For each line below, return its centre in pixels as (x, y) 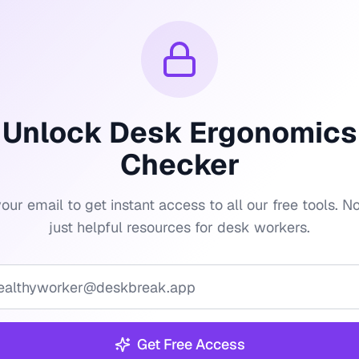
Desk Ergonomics (233, 133)
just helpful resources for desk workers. (179, 227)
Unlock (55, 133)
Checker (179, 165)
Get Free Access (191, 344)
